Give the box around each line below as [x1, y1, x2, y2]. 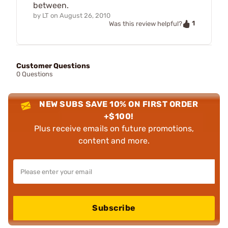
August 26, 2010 [60, 11, 110, 19]
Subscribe [92, 203, 136, 213]
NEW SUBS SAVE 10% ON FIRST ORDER [39, 99, 198, 109]
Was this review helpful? [109, 19, 182, 27]
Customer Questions [16, 61, 90, 70]
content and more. [78, 135, 150, 146]
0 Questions [16, 70, 53, 78]
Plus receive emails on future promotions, [34, 123, 194, 133]
